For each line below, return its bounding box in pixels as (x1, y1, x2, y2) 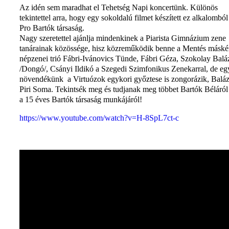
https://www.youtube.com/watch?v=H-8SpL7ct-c (19, 113, 179, 122)
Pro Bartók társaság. (19, 23, 84, 32)
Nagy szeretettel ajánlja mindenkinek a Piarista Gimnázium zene (19, 33, 226, 42)
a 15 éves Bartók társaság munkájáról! (19, 95, 142, 104)
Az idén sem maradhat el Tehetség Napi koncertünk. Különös (19, 3, 218, 12)
